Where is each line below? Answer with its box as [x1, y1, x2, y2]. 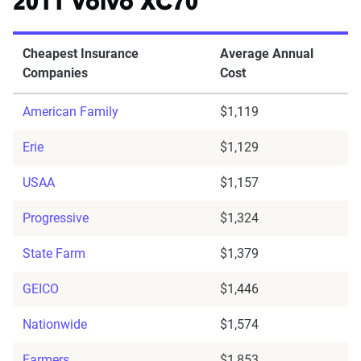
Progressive [23, 210, 89, 226]
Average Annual [220, 46, 313, 62]
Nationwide [23, 317, 87, 333]
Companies [23, 65, 88, 81]
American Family [23, 104, 118, 120]
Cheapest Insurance [23, 46, 139, 62]
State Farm [23, 246, 85, 262]
